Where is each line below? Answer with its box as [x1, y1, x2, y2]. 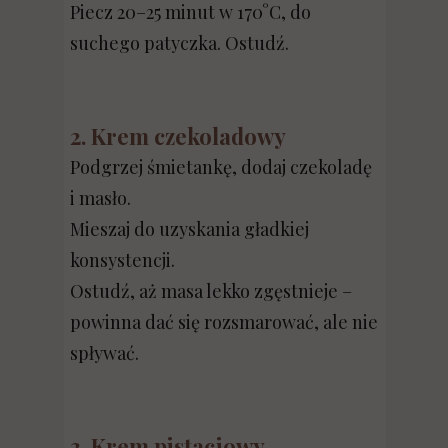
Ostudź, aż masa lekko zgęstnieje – [70, 279, 352, 303]
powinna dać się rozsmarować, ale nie [70, 310, 378, 334]
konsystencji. [70, 248, 175, 272]
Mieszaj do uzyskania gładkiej [70, 217, 309, 241]
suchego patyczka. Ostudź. [70, 31, 289, 55]
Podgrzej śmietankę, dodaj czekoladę [70, 155, 372, 179]
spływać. [70, 341, 139, 365]
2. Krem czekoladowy [70, 121, 286, 151]
